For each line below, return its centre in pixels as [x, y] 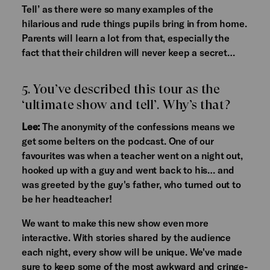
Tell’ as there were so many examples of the [117, 9]
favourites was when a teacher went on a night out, [132, 155]
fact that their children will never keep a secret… [128, 52]
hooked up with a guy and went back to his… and [128, 169]
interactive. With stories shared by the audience [126, 237]
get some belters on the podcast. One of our [118, 140]
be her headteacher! [67, 198]
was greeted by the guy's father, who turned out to [131, 184]
